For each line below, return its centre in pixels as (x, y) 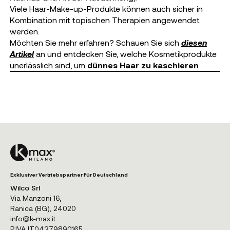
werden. (24, 31)
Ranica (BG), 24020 (43, 208)
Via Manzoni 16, (36, 198)
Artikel (22, 54)
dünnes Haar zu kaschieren (143, 65)
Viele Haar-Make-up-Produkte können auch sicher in (106, 8)
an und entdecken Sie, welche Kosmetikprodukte (125, 54)
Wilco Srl (25, 187)
